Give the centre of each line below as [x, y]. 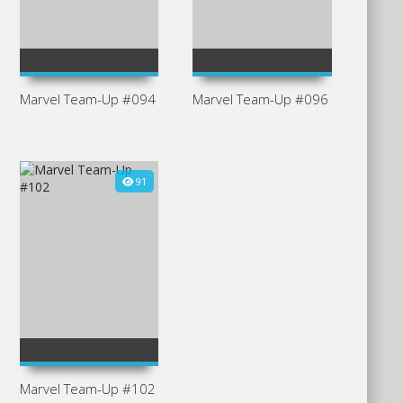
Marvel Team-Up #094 [87, 99]
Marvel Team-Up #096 [261, 99]
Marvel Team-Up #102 [87, 389]
